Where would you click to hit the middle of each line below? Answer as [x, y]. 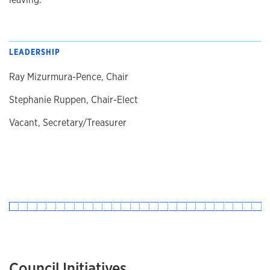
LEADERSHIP [35, 52]
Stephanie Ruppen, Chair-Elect [74, 100]
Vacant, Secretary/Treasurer [68, 123]
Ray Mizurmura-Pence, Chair [69, 77]
